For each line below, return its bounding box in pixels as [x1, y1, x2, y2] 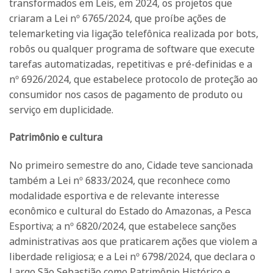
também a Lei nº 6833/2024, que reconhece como [9, 174, 230, 188]
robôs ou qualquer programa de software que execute [9, 41, 255, 55]
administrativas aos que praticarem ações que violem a [9, 235, 257, 249]
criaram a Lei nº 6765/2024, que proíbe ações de [9, 11, 226, 25]
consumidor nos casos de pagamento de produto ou [9, 87, 243, 101]
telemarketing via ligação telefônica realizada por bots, [9, 26, 258, 40]
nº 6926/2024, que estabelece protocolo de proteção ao [9, 72, 258, 86]
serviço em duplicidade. [9, 102, 113, 116]
